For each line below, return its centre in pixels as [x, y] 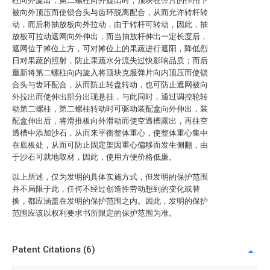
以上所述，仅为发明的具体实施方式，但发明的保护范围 [110, 177]
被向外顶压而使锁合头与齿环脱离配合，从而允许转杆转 [110, 12]
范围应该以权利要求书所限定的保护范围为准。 [94, 213]
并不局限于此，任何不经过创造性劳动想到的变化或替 [106, 189]
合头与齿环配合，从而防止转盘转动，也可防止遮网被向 [110, 85]
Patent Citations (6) [54, 250]
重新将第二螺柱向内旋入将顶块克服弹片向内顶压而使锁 [110, 73]
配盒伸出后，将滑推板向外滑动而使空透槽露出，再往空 [110, 121]
